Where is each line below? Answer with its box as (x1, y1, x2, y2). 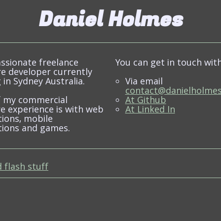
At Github (125, 93, 166, 109)
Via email (125, 74, 163, 90)
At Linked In (125, 103, 175, 118)
